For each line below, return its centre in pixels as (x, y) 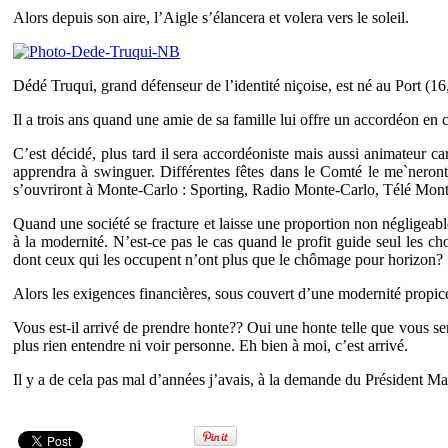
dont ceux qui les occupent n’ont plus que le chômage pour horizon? (228, 259)
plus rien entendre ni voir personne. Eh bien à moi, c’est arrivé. (210, 345)
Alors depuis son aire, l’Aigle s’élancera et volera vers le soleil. (211, 17)
